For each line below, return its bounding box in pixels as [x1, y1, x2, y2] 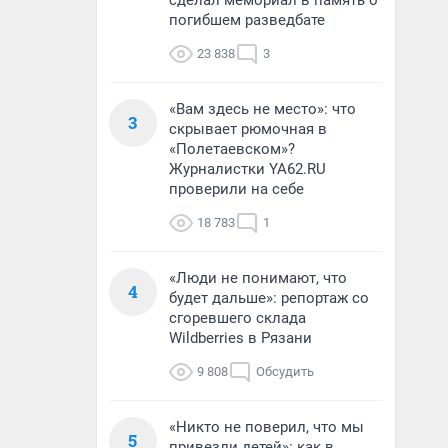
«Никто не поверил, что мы [169, 418, 364, 436]
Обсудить [256, 364, 314, 379]
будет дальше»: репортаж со [169, 289, 369, 307]
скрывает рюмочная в [169, 120, 327, 138]
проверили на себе [169, 180, 304, 198]
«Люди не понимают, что [169, 269, 347, 287]
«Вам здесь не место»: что [169, 100, 356, 118]
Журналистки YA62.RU [169, 160, 326, 178]
